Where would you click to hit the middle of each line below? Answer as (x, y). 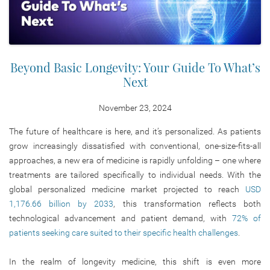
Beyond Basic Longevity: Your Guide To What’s (135, 67)
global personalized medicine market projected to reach (124, 189)
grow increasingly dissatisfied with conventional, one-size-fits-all (135, 146)
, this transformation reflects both (187, 203)
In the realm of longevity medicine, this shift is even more (135, 261)
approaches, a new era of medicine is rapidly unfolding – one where (135, 160)
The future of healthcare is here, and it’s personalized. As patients (135, 131)
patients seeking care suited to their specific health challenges (124, 232)
